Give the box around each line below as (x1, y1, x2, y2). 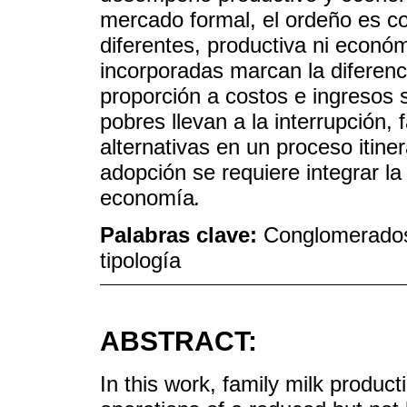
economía (100, 184, 194, 210)
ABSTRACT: (100, 326, 257, 357)
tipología (100, 247, 181, 273)
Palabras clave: (100, 222, 263, 247)
